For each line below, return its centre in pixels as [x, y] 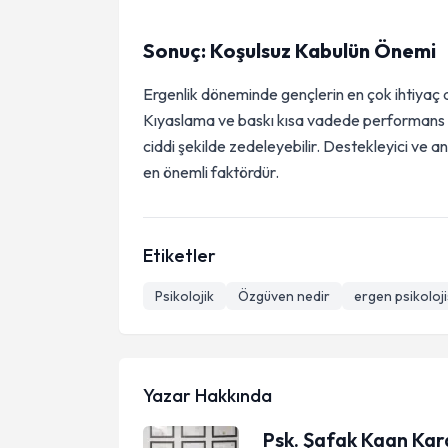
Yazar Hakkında [207, 395]
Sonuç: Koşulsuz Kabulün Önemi [289, 50]
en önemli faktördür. [211, 172]
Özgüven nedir [284, 296]
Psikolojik [184, 296]
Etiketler [179, 255]
